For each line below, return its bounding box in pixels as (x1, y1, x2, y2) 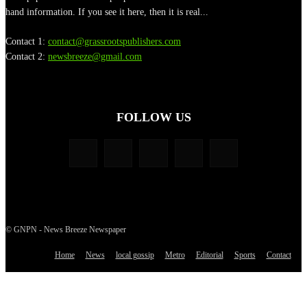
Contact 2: (5, 51, 48, 62)
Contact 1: (5, 36, 48, 47)
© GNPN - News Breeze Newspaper (5, 225, 126, 235)
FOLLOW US (116, 110, 191, 125)
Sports (234, 250, 256, 260)
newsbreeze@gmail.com (48, 51, 142, 62)
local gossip (115, 250, 154, 260)
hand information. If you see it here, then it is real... (5, 7, 208, 18)
